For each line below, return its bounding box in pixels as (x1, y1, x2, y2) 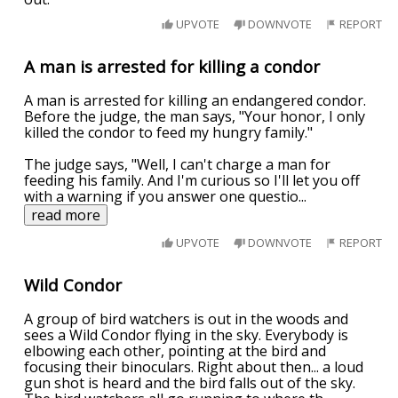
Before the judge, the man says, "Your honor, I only (24, 107, 366, 127)
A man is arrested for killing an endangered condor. (24, 91, 367, 111)
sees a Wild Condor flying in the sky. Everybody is (24, 324, 349, 345)
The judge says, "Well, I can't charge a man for (24, 155, 331, 175)
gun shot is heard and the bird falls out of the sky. (24, 372, 356, 393)
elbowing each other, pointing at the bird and (24, 340, 327, 361)
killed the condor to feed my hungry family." (24, 123, 314, 143)
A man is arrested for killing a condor (24, 55, 321, 78)
